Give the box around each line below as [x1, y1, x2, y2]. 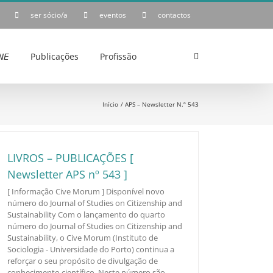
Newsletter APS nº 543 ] [7, 167, 127, 182]
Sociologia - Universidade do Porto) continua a [7, 244, 174, 255]
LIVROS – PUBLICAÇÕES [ [7, 151, 133, 165]
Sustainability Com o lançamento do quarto [7, 209, 165, 220]
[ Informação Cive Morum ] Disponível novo [7, 186, 165, 197]
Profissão [100, 50, 136, 62]
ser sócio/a [30, 10, 68, 20]
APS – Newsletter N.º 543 [125, 100, 199, 108]
